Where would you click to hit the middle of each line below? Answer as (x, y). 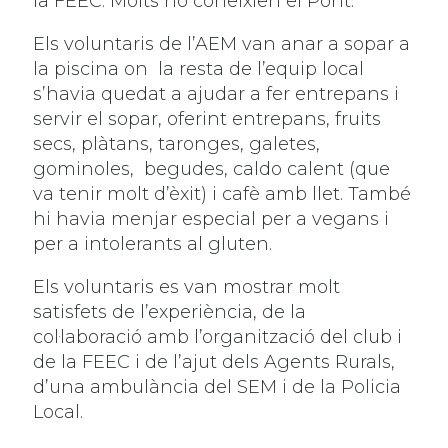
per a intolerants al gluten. (153, 243)
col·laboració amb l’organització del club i (218, 336)
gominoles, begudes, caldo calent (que (212, 168)
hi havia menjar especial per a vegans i (211, 218)
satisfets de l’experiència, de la (170, 311)
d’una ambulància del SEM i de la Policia (217, 386)
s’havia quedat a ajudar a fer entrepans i (216, 93)
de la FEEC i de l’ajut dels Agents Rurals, (214, 361)
